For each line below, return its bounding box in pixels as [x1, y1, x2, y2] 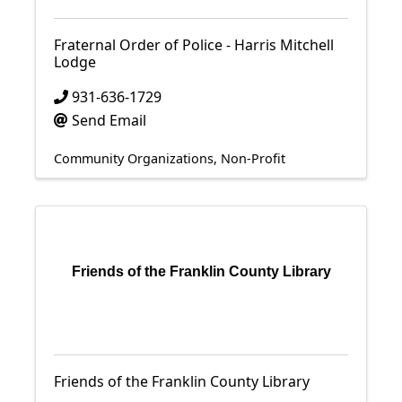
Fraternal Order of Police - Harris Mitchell [54, 35, 334, 55]
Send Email [72, 110, 146, 130]
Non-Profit [221, 150, 285, 167]
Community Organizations [54, 150, 214, 167]
